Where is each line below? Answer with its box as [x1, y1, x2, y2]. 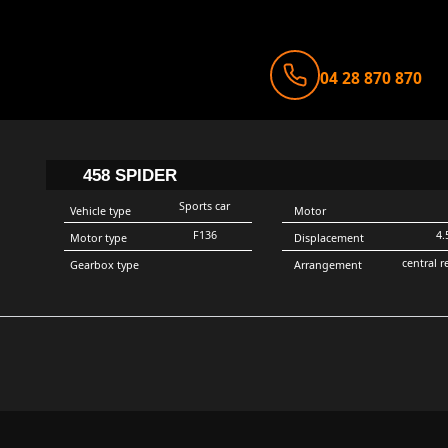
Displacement [294, 231, 365, 246]
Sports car [179, 198, 231, 213]
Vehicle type [69, 203, 131, 218]
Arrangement [294, 258, 363, 273]
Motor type [69, 231, 127, 246]
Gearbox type [69, 258, 139, 273]
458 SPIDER [82, 164, 177, 185]
